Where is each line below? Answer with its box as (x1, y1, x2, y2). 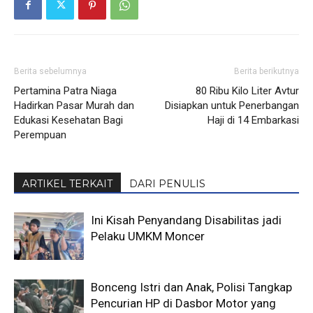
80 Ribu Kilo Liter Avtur (196, 84, 299, 97)
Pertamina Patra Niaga (14, 84, 117, 97)
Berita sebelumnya (14, 66, 87, 76)
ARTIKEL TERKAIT (22, 177, 112, 190)
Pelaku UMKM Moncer (91, 228, 205, 243)
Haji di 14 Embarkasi (208, 113, 299, 126)
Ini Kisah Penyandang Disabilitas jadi (91, 212, 282, 227)
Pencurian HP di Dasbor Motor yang (91, 296, 276, 310)
